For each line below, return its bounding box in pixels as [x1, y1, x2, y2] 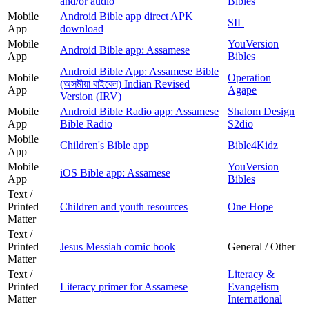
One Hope [228, 200, 273, 212]
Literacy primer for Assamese [60, 280, 188, 292]
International [228, 292, 282, 305]
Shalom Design [228, 105, 295, 117]
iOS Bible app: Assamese [60, 166, 170, 179]
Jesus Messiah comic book [60, 240, 175, 252]
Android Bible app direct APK [60, 10, 193, 22]
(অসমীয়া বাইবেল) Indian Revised [60, 77, 190, 90]
